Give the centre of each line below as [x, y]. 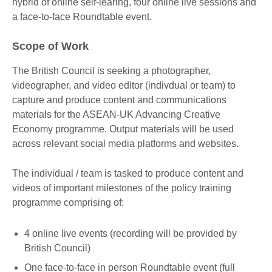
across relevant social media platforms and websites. [127, 143]
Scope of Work [50, 46]
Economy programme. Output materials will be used [123, 129]
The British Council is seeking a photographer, [111, 70]
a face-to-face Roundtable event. [83, 16]
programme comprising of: [68, 202]
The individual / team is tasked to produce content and [128, 173]
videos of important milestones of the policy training [122, 188]
